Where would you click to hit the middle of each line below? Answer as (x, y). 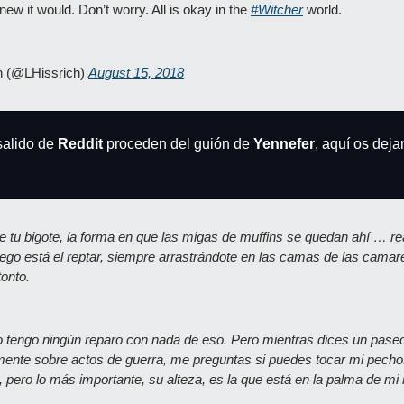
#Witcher (277, 9)
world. (322, 9)
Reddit (80, 144)
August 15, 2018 (136, 73)
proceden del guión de (176, 144)
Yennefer (282, 144)
